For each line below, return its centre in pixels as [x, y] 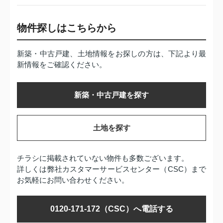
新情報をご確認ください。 [62, 65]
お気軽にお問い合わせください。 [73, 180]
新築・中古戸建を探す [111, 95]
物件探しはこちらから [67, 28]
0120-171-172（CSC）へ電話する [111, 209]
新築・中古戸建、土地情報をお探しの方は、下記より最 [111, 54]
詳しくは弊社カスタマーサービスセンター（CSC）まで [111, 169]
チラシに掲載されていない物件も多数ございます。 [103, 158]
